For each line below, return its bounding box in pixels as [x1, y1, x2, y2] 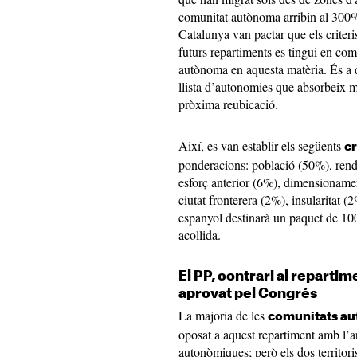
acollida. [178, 226, 221, 243]
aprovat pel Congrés [178, 287, 317, 300]
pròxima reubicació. [178, 96, 278, 112]
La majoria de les [178, 307, 268, 324]
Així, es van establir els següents [178, 137, 344, 154]
